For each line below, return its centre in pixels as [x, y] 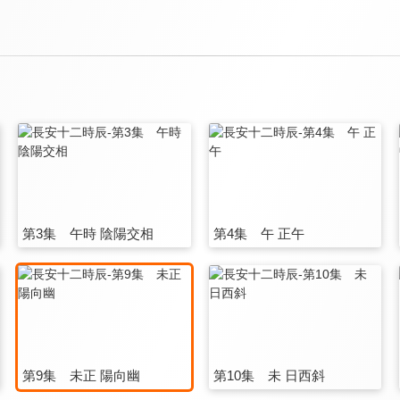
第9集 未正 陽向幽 [82, 375]
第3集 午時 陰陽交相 [88, 233]
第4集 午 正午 [258, 233]
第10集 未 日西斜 [269, 375]
